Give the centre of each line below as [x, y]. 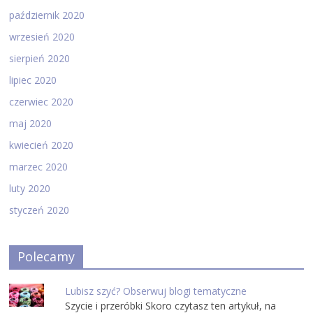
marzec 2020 [39, 166]
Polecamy [46, 256]
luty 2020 [30, 188]
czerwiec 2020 [42, 101]
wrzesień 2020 [42, 36]
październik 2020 [47, 15]
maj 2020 [31, 123]
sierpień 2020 [40, 58]
